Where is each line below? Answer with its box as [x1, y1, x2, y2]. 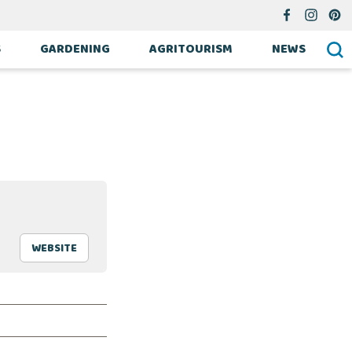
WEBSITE [31, 239, 77, 257]
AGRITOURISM [149, 39, 233, 59]
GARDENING [40, 39, 111, 59]
